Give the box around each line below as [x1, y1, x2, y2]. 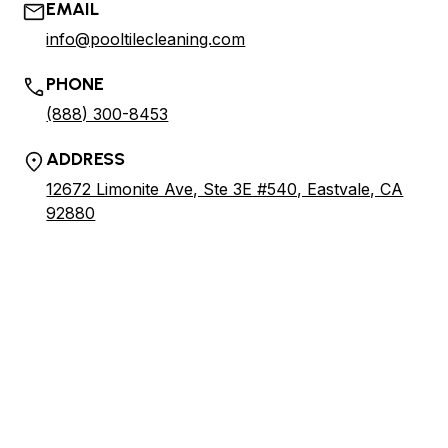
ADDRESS [46, 148, 125, 171]
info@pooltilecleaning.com [46, 29, 246, 50]
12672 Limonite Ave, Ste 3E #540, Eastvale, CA [46, 179, 404, 200]
